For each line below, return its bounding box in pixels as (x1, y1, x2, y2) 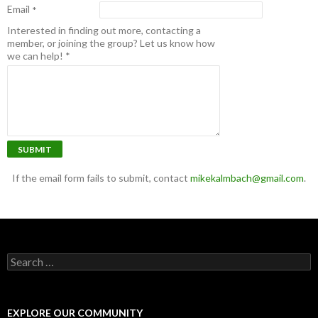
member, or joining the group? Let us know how (7, 37, 215, 49)
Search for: (7, 253, 55, 265)
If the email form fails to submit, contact (12, 172, 190, 184)
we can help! (7, 50, 63, 62)
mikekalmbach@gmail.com (190, 172, 304, 184)
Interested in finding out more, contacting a (7, 24, 201, 36)
